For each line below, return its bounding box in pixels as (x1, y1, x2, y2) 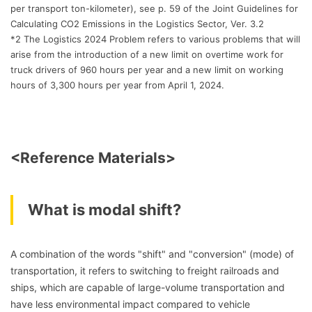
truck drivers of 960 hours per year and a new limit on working (10, 63, 283, 75)
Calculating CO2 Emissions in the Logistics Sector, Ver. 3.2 (10, 17, 264, 29)
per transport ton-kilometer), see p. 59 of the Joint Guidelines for (10, 2, 298, 14)
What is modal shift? (28, 200, 181, 219)
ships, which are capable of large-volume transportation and (10, 281, 285, 293)
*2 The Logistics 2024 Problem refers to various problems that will (10, 33, 300, 45)
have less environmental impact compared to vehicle (10, 297, 250, 310)
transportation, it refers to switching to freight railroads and (10, 264, 279, 276)
